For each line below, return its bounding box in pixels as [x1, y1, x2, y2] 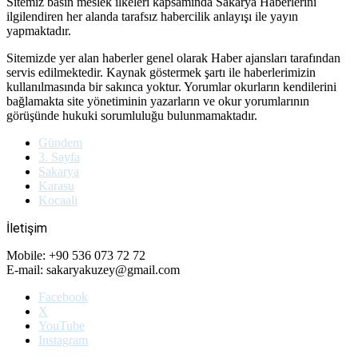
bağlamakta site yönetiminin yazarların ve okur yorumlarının [6, 94, 309, 109]
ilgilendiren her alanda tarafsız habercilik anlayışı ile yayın [6, 10, 298, 24]
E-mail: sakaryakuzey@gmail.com [6, 263, 180, 277]
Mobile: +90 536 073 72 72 [6, 249, 145, 263]
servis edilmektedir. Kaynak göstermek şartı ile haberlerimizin [6, 66, 316, 80]
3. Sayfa [38, 150, 80, 165]
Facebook [38, 290, 88, 304]
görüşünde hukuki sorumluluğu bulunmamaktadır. [6, 109, 257, 123]
